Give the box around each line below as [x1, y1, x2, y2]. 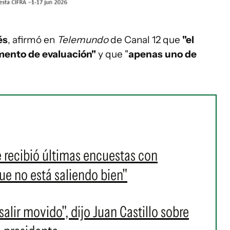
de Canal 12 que [110, 33, 182, 46]
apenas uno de [128, 48, 197, 60]
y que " [96, 48, 128, 60]
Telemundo [57, 33, 110, 46]
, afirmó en [8, 33, 57, 46]
